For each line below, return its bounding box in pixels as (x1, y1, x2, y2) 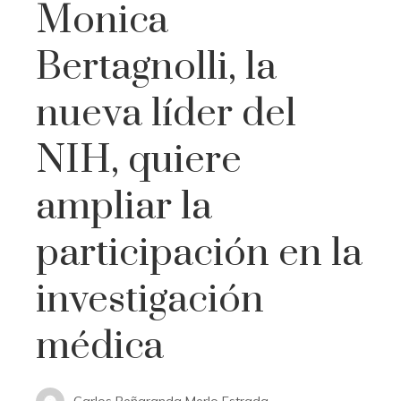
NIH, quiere (36, 135, 242, 184)
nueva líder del (36, 89, 296, 138)
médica (36, 321, 164, 371)
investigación (36, 275, 264, 324)
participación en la (36, 228, 363, 277)
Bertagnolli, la (36, 42, 277, 91)
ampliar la (36, 182, 212, 231)
